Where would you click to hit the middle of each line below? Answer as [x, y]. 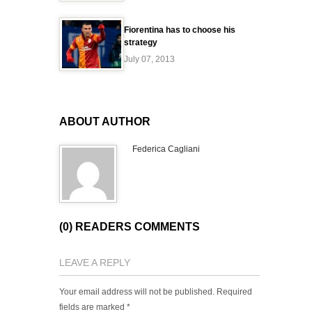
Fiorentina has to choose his [180, 30]
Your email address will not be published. [137, 292]
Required [234, 292]
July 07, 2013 [149, 59]
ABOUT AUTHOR [105, 122]
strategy [141, 42]
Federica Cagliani [166, 149]
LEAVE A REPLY [95, 263]
